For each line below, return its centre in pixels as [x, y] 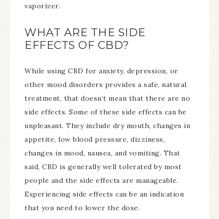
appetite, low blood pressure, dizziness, [95, 139]
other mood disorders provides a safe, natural [106, 84]
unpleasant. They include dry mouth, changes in [107, 125]
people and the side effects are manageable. [101, 180]
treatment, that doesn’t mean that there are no [107, 98]
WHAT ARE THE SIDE [85, 32]
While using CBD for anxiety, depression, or [101, 71]
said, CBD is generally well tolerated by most [103, 166]
